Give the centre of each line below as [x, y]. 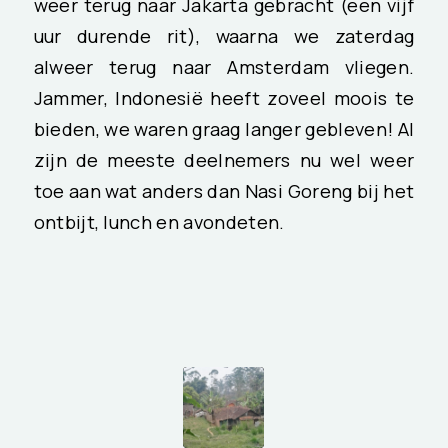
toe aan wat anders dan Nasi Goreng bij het [224, 190]
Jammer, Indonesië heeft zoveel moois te [224, 97]
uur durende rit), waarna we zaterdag [224, 35]
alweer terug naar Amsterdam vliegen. [224, 66]
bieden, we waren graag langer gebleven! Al [224, 128]
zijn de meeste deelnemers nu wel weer [224, 159]
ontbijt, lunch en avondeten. [159, 221]
